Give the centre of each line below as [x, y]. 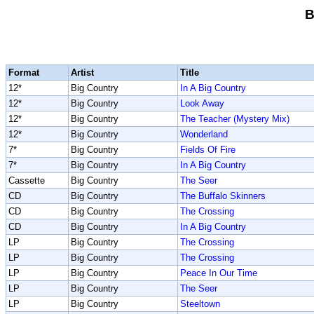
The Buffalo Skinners [223, 196]
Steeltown [200, 304]
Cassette [27, 180]
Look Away [202, 103]
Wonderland [204, 134]
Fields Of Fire [208, 150]
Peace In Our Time [219, 273]
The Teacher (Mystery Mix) [235, 119]
